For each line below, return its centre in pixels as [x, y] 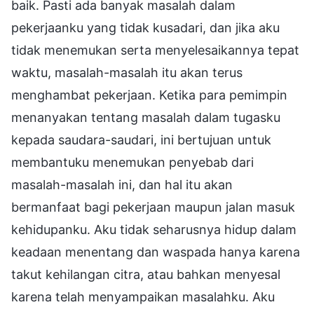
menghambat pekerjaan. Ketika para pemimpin [149, 95]
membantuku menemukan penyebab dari [132, 162]
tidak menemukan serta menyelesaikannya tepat [155, 50]
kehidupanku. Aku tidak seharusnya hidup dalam [154, 229]
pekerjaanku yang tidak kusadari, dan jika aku [145, 27]
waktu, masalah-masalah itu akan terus [127, 72]
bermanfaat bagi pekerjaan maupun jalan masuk [153, 207]
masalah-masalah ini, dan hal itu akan [122, 184]
